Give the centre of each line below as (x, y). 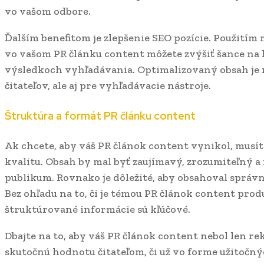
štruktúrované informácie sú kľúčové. (98, 209)
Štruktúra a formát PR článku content (100, 115)
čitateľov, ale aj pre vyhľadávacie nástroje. (108, 85)
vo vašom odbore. (48, 11)
